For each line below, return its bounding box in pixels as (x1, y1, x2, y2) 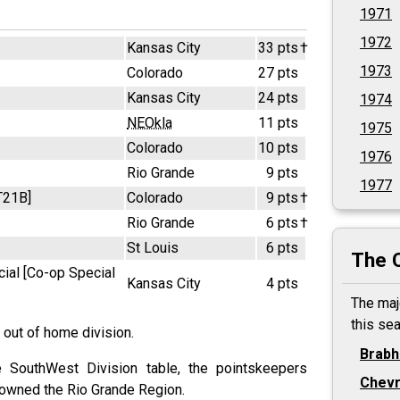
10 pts (258, 138, 298, 156)
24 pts (258, 88, 298, 106)
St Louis (127, 238, 179, 256)
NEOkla (127, 113, 172, 131)
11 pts (258, 113, 298, 131)
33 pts (258, 38, 298, 56)
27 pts (258, 63, 298, 81)
